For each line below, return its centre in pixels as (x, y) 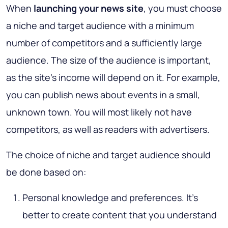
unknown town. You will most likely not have (99, 112)
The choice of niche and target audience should (108, 154)
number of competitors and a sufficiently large (104, 42)
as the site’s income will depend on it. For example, (113, 77)
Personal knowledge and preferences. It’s (110, 197)
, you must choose (183, 8)
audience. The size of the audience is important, (109, 60)
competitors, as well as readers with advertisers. (108, 129)
